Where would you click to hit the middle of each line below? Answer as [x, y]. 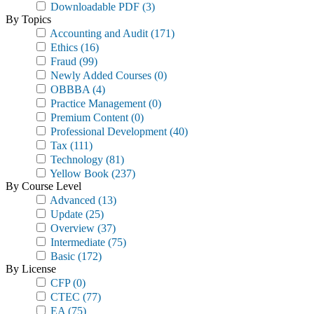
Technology [75, 159]
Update [65, 214]
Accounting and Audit [98, 33]
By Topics [28, 19]
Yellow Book [78, 173]
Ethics [63, 47]
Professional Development [107, 131]
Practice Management [97, 103]
